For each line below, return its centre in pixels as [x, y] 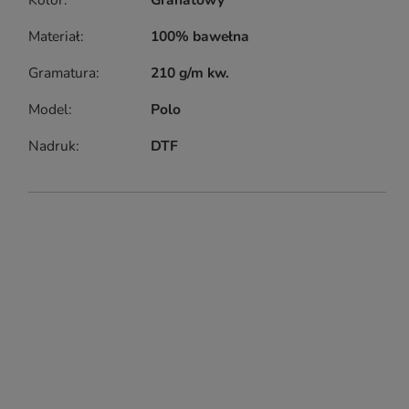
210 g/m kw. [190, 73]
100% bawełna [200, 37]
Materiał [54, 37]
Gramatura [62, 73]
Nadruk [52, 146]
